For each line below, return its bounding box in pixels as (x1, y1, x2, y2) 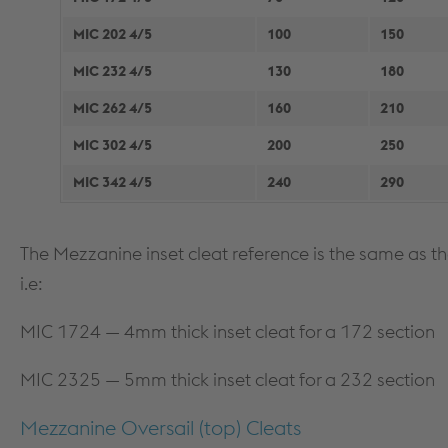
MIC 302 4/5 (73, 136, 152, 154)
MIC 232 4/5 (73, 62, 152, 80)
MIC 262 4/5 (73, 99, 152, 117)
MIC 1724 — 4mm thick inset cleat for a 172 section (20, 320, 435, 343)
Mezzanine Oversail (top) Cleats (20, 415, 301, 440)
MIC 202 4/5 (73, 25, 152, 43)
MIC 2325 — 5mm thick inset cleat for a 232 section (20, 368, 435, 391)
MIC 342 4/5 (73, 173, 152, 191)
